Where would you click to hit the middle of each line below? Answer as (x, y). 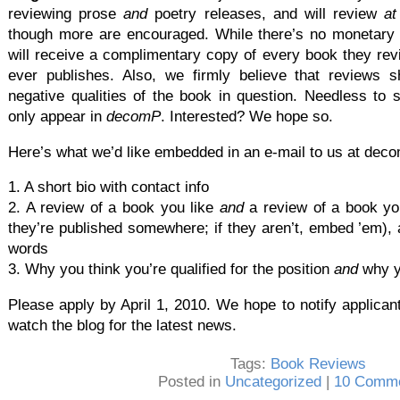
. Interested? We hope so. (247, 116)
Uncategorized (273, 381)
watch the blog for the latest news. (122, 326)
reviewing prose (66, 13)
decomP (133, 116)
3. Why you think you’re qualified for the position (171, 270)
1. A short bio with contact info (108, 187)
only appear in (57, 116)
